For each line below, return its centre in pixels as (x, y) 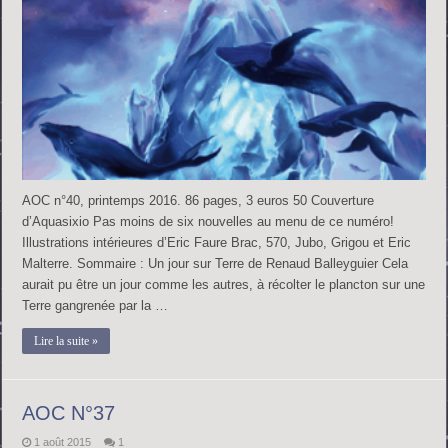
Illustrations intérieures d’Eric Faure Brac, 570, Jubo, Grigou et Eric (217, 242)
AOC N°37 (69, 412)
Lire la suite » (66, 340)
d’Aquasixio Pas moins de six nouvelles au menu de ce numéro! (208, 221)
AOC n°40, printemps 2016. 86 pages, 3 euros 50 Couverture (198, 200)
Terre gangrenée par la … (95, 305)
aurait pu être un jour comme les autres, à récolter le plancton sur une (224, 284)
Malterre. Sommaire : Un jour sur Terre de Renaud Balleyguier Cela (215, 263)
